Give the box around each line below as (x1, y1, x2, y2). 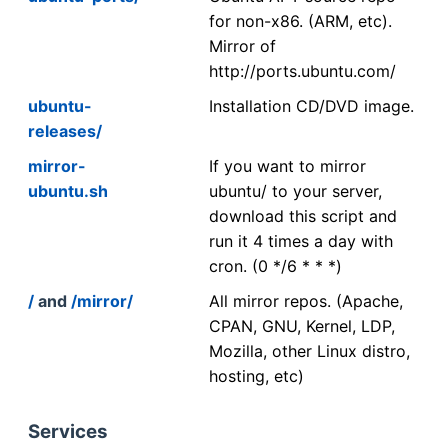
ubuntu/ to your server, (209, 180, 382, 201)
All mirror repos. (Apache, (209, 290, 403, 311)
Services (28, 420, 108, 444)
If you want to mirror (209, 155, 366, 176)
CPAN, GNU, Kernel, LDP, (209, 315, 395, 336)
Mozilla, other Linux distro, (209, 340, 410, 361)
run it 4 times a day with (209, 230, 393, 251)
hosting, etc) (209, 365, 304, 386)
